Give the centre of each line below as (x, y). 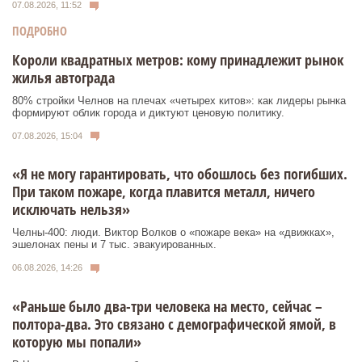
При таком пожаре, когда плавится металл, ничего (164, 192)
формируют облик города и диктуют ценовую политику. (148, 112)
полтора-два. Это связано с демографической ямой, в (174, 324)
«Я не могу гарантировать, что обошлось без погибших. (180, 174)
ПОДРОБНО (40, 30)
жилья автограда (63, 77)
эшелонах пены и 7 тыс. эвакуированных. (114, 245)
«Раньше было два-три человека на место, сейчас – (167, 306)
